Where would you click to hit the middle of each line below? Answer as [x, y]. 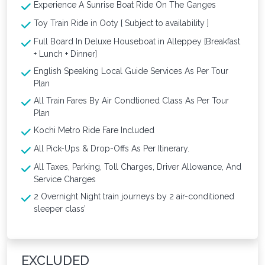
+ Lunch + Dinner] [65, 54]
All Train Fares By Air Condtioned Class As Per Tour [131, 100]
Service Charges [65, 179]
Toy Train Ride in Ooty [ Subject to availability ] [121, 23]
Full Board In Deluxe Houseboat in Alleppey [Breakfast [137, 41]
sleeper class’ [60, 209]
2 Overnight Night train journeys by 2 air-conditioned [134, 196]
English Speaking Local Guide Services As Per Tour [131, 71]
